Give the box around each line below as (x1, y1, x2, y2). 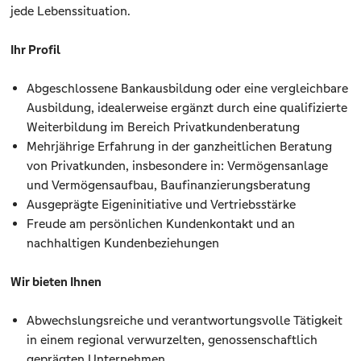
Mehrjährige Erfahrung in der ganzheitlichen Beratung (27, 139, 333, 155)
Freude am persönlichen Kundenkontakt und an (27, 216, 296, 232)
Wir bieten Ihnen (10, 274, 102, 290)
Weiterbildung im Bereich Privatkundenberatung (27, 119, 301, 135)
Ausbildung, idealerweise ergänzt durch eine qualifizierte (27, 100, 348, 116)
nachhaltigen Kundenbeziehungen (27, 235, 220, 251)
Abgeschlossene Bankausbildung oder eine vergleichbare (27, 81, 349, 97)
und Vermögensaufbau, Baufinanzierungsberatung (27, 177, 311, 193)
